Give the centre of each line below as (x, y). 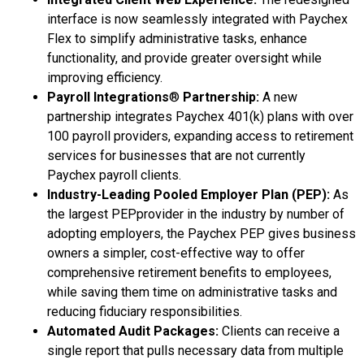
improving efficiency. (105, 78)
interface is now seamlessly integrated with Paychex (197, 19)
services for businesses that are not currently (176, 156)
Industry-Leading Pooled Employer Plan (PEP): (188, 195)
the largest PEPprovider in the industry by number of (196, 214)
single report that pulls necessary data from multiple (195, 351)
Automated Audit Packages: (134, 331)
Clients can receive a (281, 331)
